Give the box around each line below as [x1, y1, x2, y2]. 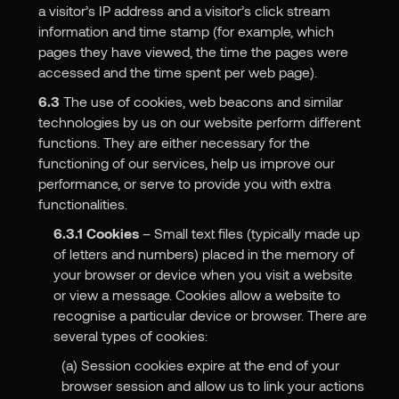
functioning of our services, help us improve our [37, 154, 335, 172]
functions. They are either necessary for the [37, 134, 310, 151]
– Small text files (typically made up [139, 224, 361, 242]
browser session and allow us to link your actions [61, 377, 365, 395]
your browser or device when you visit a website [53, 265, 354, 283]
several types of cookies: [53, 327, 208, 345]
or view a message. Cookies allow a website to [53, 286, 341, 304]
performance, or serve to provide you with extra [37, 175, 330, 192]
